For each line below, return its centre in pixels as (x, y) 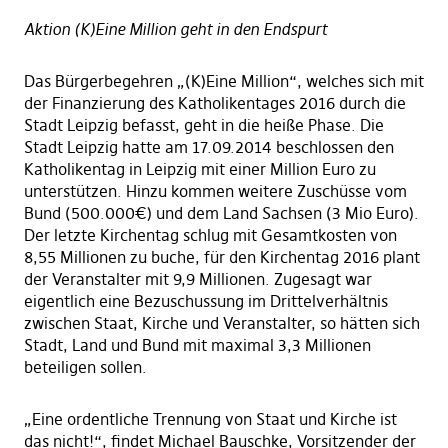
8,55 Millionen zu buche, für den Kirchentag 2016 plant (221, 257)
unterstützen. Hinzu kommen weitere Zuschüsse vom (215, 191)
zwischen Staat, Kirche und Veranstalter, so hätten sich (221, 323)
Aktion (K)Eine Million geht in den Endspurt (175, 29)
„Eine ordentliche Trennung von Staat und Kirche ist (210, 419)
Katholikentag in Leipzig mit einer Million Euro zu (199, 169)
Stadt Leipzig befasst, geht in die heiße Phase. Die (203, 125)
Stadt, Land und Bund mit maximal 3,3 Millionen (197, 345)
